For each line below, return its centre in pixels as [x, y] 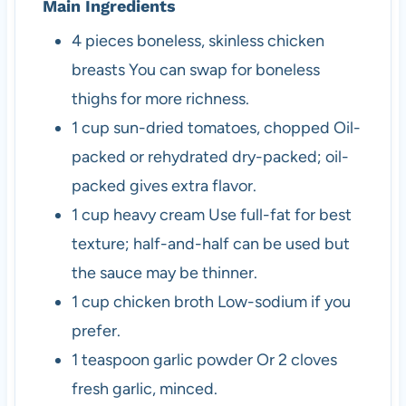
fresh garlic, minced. [144, 388]
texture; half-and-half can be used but [210, 243]
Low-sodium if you [284, 301]
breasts [98, 69]
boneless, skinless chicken [230, 40]
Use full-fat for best [280, 214]
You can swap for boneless [224, 69]
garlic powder [203, 359]
